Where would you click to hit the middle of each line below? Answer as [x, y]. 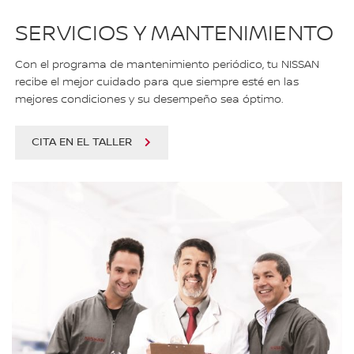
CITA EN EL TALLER [82, 143]
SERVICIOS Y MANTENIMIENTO [174, 34]
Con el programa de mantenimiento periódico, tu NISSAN [168, 65]
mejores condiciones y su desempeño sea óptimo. [150, 100]
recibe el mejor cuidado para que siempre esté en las [157, 83]
